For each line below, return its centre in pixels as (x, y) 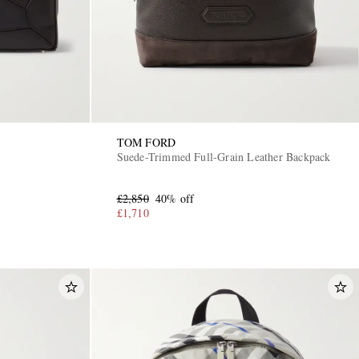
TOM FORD (146, 142)
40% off (175, 198)
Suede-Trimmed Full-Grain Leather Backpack (224, 156)
